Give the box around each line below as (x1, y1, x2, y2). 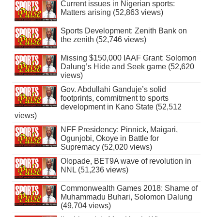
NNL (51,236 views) (60, 165, 128, 174)
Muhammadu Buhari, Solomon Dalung (60, 192, 192, 201)
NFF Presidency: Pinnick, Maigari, (60, 125, 178, 134)
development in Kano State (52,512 (60, 102, 182, 111)
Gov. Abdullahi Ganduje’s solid (60, 85, 166, 93)
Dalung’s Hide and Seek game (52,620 (60, 62, 194, 71)
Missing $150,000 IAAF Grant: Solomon (60, 53, 197, 62)
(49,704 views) (60, 201, 111, 210)
